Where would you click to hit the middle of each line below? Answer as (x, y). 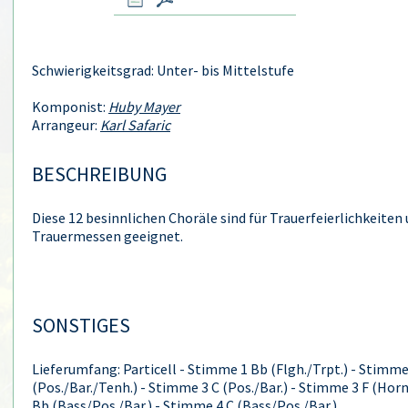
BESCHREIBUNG (99, 174)
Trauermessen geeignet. (107, 236)
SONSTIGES (81, 325)
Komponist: (70, 107)
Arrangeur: (66, 125)
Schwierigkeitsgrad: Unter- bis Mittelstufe (163, 70)
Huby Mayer (144, 107)
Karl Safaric (135, 125)
